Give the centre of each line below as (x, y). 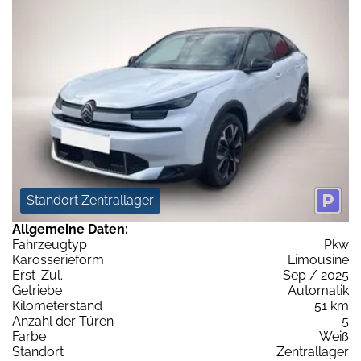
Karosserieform (58, 260)
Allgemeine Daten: (70, 230)
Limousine (318, 260)
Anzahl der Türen (63, 322)
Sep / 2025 (316, 276)
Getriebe (37, 291)
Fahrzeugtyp (50, 245)
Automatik (318, 291)
